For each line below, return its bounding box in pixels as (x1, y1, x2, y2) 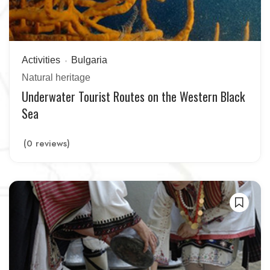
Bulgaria (71, 55, 107, 65)
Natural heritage (22, 72, 90, 83)
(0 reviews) (24, 137, 70, 149)
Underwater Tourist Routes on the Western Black (22, 87, 245, 105)
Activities (22, 55, 60, 65)
